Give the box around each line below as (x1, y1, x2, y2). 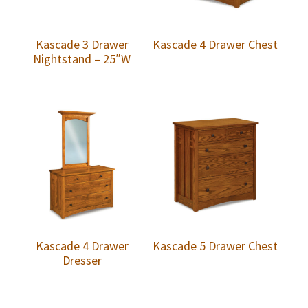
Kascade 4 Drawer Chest (152, 36, 278, 53)
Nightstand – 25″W (33, 51, 131, 67)
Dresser (62, 252, 102, 269)
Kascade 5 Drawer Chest (152, 238, 278, 254)
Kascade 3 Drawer (35, 36, 129, 53)
